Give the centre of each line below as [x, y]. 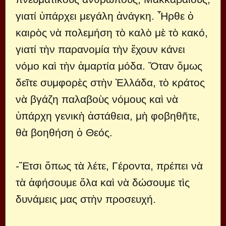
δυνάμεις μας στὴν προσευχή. [86, 199]
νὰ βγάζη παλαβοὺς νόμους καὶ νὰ [97, 99]
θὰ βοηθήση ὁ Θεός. [64, 132]
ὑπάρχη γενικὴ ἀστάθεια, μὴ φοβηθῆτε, [108, 116]
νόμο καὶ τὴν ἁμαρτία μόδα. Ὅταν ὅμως [109, 66]
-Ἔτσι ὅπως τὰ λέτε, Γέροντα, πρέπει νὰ [109, 165]
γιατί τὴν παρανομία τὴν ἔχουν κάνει [100, 49]
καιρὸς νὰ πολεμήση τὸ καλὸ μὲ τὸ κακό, [112, 32]
